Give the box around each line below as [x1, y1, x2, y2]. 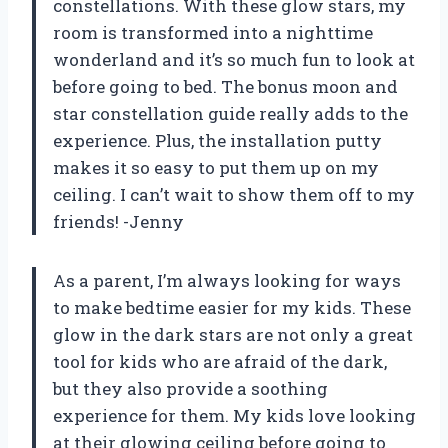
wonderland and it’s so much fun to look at [53, 48, 415, 72]
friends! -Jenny [53, 210, 184, 234]
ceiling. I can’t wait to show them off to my [53, 183, 415, 207]
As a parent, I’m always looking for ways [53, 269, 401, 293]
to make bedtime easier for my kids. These [53, 296, 411, 320]
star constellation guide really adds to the [53, 102, 408, 126]
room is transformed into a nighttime [53, 21, 373, 45]
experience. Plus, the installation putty [53, 129, 382, 153]
